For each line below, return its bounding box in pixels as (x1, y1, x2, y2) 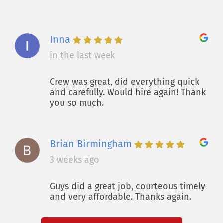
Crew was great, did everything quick (50, 76, 199, 87)
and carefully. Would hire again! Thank (50, 87, 206, 98)
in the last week (50, 50, 115, 61)
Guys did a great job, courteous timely (50, 181, 205, 192)
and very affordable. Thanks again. (50, 191, 191, 202)
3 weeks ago (50, 154, 99, 165)
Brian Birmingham (50, 138, 132, 150)
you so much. (50, 97, 104, 108)
